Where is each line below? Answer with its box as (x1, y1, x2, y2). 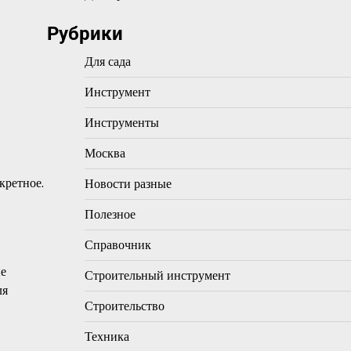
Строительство (84, 297, 165, 315)
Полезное (84, 205, 136, 223)
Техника (84, 327, 129, 346)
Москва (84, 144, 125, 162)
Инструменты (84, 114, 159, 132)
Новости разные (84, 175, 172, 193)
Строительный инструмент (84, 266, 230, 284)
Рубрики (46, 23, 123, 45)
